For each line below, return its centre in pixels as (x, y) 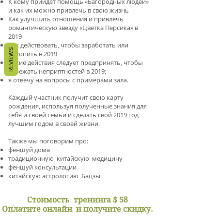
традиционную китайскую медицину (65, 158)
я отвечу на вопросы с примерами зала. (68, 80)
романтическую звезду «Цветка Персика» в (73, 28)
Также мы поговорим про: (48, 141)
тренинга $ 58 (101, 200)
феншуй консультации (42, 167)
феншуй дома (29, 150)
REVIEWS (11, 59)
